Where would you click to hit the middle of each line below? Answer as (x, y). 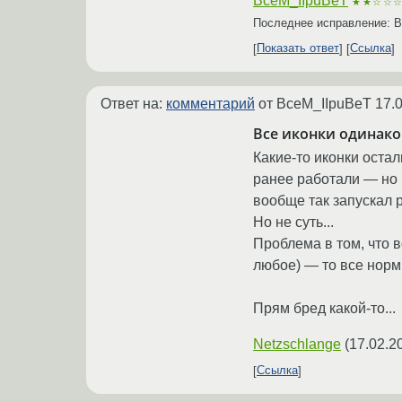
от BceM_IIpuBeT (315, 103)
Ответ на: (133, 103)
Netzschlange (297, 344)
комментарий (210, 103)
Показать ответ (298, 48)
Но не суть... (293, 222)
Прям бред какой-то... (324, 308)
